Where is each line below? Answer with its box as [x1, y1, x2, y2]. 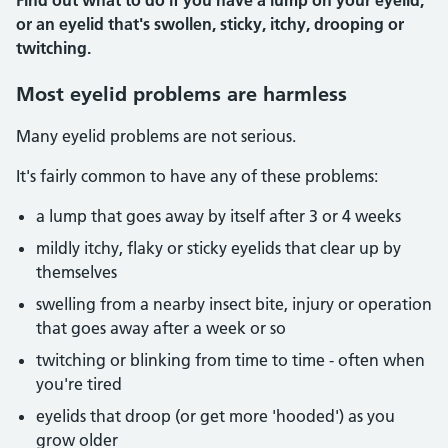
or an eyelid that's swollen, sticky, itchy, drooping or [16, 14, 404, 34]
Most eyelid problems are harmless [16, 82, 347, 106]
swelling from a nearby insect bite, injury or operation [36, 294, 432, 314]
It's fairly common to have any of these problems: [16, 166, 378, 186]
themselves [36, 262, 117, 282]
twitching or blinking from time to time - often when [36, 350, 425, 370]
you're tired [36, 374, 122, 394]
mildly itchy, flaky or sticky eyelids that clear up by [36, 238, 401, 258]
